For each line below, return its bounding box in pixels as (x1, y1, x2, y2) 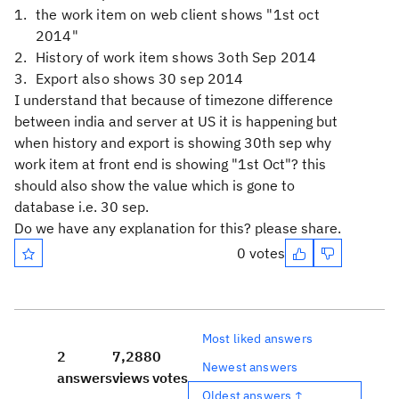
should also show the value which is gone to (14, 176, 295, 194)
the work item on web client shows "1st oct (36, 5, 320, 23)
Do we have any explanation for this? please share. (14, 219, 341, 237)
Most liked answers (202, 330, 313, 346)
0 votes (237, 244, 285, 262)
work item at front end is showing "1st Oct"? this (14, 155, 326, 173)
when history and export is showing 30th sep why (14, 134, 331, 151)
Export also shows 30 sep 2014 (36, 69, 244, 87)
